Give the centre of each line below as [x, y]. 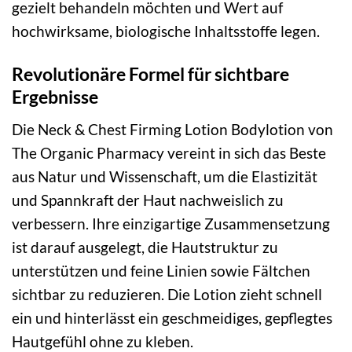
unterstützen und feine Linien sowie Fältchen [161, 270]
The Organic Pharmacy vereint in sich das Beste [169, 152]
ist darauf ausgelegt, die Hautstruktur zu [145, 247]
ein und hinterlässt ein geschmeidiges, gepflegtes [172, 317]
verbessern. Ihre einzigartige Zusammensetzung [171, 223]
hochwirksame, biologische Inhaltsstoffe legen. [166, 31]
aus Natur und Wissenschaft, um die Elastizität [165, 176]
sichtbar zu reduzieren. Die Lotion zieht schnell [167, 294]
